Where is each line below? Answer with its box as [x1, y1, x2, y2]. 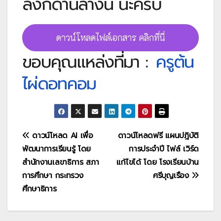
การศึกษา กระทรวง [22, 170, 83, 182]
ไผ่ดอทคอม [22, 71, 96, 96]
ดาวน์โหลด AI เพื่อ [29, 130, 93, 142]
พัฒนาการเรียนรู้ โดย [22, 143, 91, 155]
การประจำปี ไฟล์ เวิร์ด [129, 143, 199, 155]
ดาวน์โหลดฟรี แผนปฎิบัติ [117, 130, 199, 142]
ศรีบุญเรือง [153, 170, 192, 182]
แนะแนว [22, 127, 68, 151]
